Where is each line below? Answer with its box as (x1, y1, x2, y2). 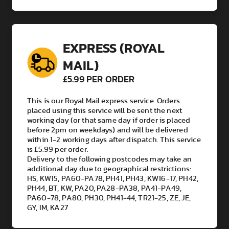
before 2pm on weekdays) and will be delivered (27, 126, 188, 134)
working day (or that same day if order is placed (27, 117, 191, 125)
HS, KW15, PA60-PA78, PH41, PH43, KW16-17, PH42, (27, 175, 199, 183)
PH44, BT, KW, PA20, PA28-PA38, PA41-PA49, (27, 185, 182, 193)
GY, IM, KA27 (27, 204, 68, 212)
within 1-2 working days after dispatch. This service (27, 136, 201, 144)
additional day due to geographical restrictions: (27, 165, 192, 173)
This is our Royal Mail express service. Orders (27, 97, 180, 105)
